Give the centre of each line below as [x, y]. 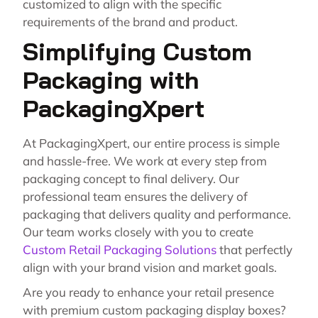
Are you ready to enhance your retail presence [148, 292]
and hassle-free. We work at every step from [145, 161]
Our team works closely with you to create [138, 232]
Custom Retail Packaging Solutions [120, 250]
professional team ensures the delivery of [135, 197]
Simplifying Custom [137, 52]
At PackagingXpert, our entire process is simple [151, 143]
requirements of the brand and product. [130, 22]
